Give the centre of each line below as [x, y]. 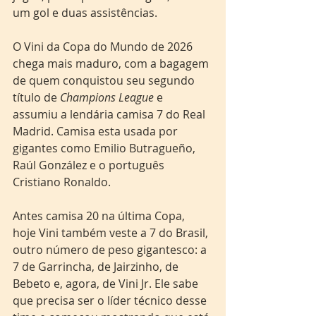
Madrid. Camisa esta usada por [97, 131]
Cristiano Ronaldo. [63, 182]
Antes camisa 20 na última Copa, [100, 216]
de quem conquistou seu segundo [105, 80]
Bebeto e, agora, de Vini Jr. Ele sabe [107, 284]
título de [36, 97]
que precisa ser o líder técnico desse [111, 300]
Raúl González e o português [90, 165]
